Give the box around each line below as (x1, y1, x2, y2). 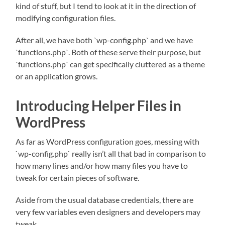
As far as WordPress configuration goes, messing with (16, 136, 200, 146)
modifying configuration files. (16, 13, 116, 23)
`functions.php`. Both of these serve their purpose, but (16, 47, 201, 57)
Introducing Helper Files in (16, 96, 182, 114)
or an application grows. (16, 71, 98, 81)
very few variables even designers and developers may (16, 206, 201, 216)
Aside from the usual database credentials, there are (16, 194, 194, 204)
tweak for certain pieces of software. (16, 172, 140, 182)
